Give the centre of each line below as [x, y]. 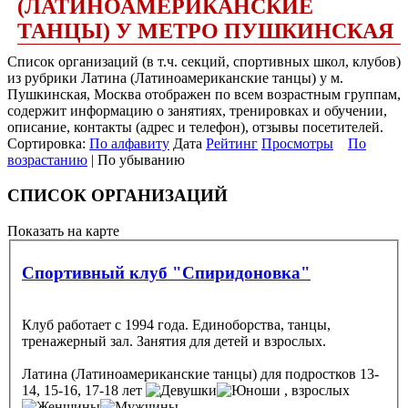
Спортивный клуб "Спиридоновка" [166, 272]
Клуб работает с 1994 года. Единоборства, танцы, [176, 324]
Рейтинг [232, 144]
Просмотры [297, 144]
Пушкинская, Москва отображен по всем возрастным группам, [204, 95]
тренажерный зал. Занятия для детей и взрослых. [174, 341]
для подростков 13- [318, 373]
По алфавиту [129, 144]
